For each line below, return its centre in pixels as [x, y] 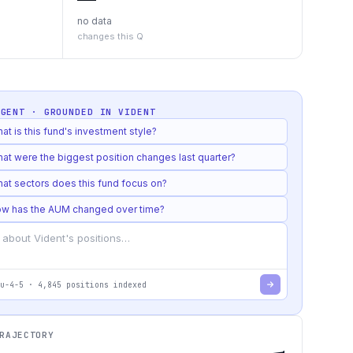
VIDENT [137, 112]
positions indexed [104, 284]
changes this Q [111, 36]
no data [95, 21]
